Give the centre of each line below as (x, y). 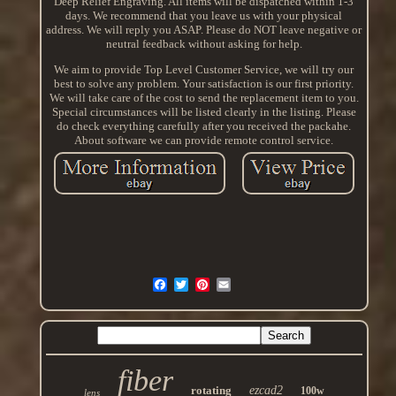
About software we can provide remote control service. (204, 141)
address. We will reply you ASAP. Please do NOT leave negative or (204, 30)
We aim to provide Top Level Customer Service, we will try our (204, 70)
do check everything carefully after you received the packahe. (204, 126)
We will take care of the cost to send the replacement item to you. (204, 98)
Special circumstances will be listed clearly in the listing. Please (204, 112)
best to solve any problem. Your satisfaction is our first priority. (204, 84)
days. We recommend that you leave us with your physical (204, 16)
